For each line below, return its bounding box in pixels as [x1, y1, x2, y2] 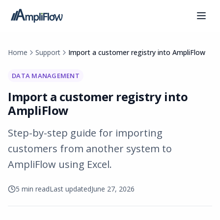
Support [35, 48, 60, 57]
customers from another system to [8, 142, 172, 155]
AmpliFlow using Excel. [8, 158, 112, 171]
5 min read [16, 184, 50, 193]
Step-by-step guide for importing [8, 126, 163, 139]
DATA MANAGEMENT [12, 71, 80, 80]
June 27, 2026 [91, 184, 135, 193]
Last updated [50, 184, 91, 193]
